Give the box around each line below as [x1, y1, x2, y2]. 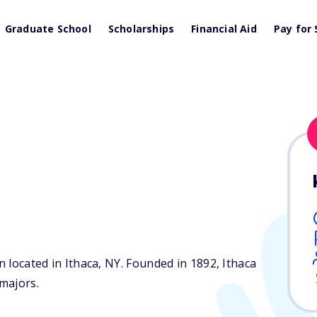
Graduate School [4, 22, 91, 35]
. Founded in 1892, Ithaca [120, 255, 257, 272]
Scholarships [108, 22, 175, 35]
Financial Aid [191, 22, 257, 35]
